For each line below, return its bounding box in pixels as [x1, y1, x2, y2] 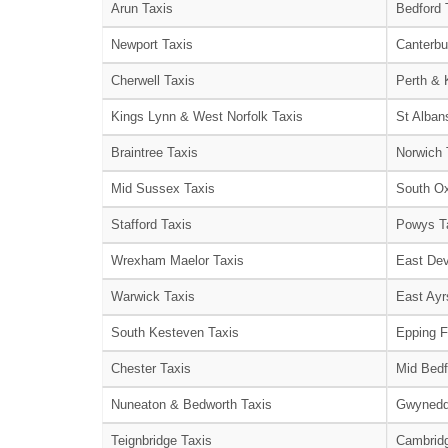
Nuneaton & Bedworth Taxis [111, 396, 272, 412]
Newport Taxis [111, 36, 193, 52]
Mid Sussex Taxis [111, 180, 215, 196]
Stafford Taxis [111, 216, 192, 232]
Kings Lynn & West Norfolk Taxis [111, 108, 303, 124]
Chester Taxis [111, 360, 191, 376]
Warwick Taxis [111, 288, 195, 304]
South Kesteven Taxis [111, 324, 239, 340]
